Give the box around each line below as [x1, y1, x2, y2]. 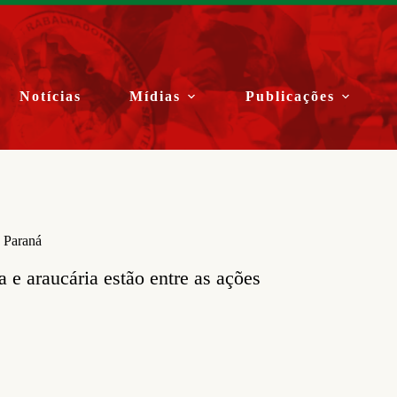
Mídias [129, 89, 182, 104]
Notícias [19, 89, 82, 104]
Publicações [245, 89, 336, 104]
